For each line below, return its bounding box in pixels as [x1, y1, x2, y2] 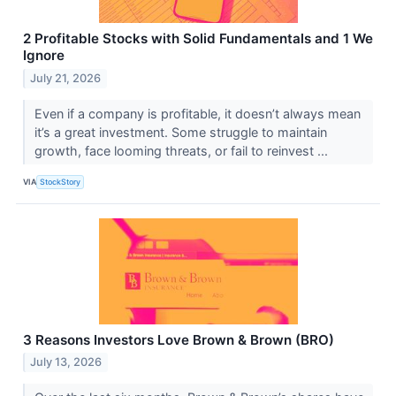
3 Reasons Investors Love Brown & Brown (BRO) [23, 331, 334, 348]
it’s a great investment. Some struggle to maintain [34, 124, 327, 140]
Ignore [23, 46, 65, 64]
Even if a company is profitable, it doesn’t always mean [34, 105, 361, 121]
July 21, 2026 [30, 71, 102, 85]
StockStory [40, 177, 81, 187]
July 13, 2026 [30, 355, 103, 369]
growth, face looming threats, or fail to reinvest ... [34, 142, 331, 158]
